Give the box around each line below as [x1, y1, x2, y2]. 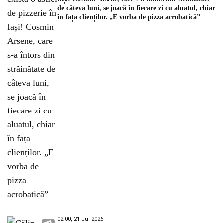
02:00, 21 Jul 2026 [57, 216, 103, 222]
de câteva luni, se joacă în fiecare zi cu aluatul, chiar [57, 4, 215, 12]
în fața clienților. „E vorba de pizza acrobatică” [57, 13, 200, 21]
